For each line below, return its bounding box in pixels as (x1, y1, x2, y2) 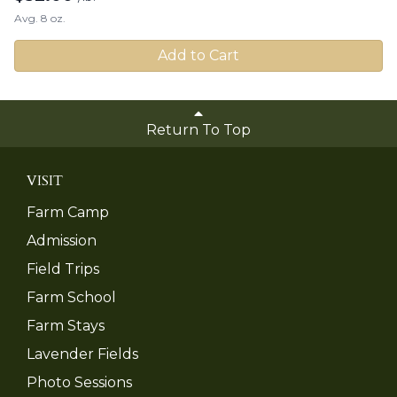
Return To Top (146, 121, 251, 138)
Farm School (27, 288, 116, 306)
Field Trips (27, 260, 99, 277)
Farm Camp (27, 203, 109, 221)
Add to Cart (158, 46, 239, 64)
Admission (27, 231, 97, 249)
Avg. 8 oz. (14, 11, 66, 25)
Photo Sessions (27, 373, 132, 391)
